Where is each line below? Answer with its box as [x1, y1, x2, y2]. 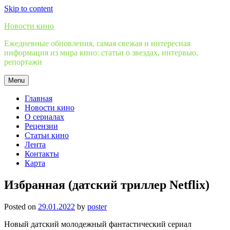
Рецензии [25, 122, 58, 130]
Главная [25, 94, 52, 103]
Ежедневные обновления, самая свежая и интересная [4, 39, 190, 48]
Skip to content [4, 4, 53, 13]
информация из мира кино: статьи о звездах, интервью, [4, 48, 198, 57]
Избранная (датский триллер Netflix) [4, 178, 209, 191]
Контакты [25, 149, 59, 158]
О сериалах [25, 112, 64, 121]
